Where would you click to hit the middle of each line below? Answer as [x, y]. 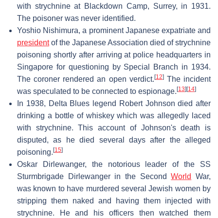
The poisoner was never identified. [76, 18]
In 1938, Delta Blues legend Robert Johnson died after [114, 103]
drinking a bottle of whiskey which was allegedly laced [114, 115]
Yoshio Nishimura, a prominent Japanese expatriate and [114, 30]
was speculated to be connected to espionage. [97, 91]
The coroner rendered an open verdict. [86, 79]
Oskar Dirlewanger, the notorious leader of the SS [114, 164]
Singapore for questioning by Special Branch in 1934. [114, 67]
